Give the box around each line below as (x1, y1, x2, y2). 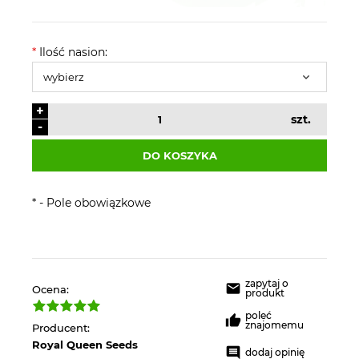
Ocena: (32, 282, 69, 296)
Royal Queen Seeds (32, 337, 138, 351)
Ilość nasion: (36, 44, 107, 59)
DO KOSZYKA (142, 148, 217, 162)
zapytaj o (244, 276, 288, 289)
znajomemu (244, 318, 304, 331)
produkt (244, 286, 284, 299)
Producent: (32, 321, 90, 334)
